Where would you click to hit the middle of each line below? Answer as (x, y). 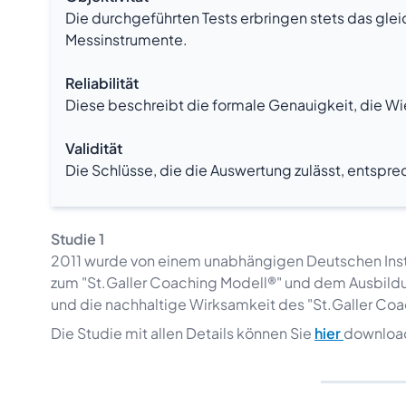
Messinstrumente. (126, 39)
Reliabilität (102, 83)
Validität (94, 148)
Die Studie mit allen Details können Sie (183, 333)
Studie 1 (79, 239)
